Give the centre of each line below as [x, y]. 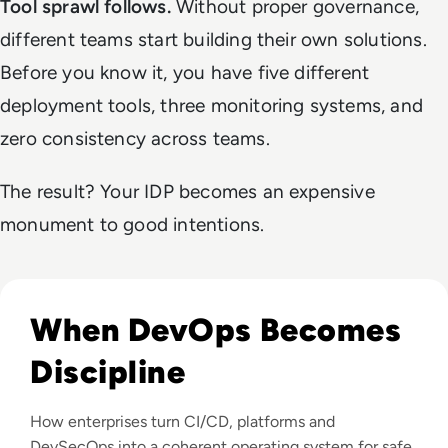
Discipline [108, 371]
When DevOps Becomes [216, 329]
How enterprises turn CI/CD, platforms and [182, 421]
